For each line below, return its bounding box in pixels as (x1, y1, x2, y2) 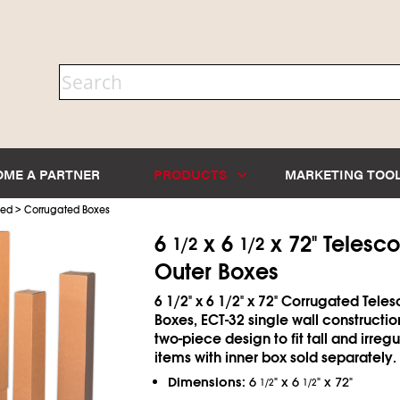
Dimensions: (167, 373, 246, 390)
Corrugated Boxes (23, 204, 110, 216)
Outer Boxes (154, 258, 279, 286)
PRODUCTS (154, 163, 231, 183)
